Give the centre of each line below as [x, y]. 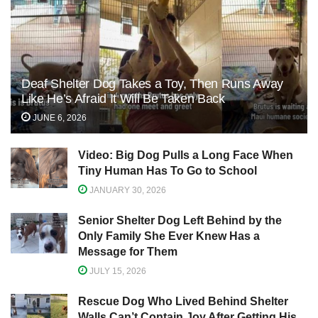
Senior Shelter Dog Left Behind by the [180, 220]
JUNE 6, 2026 [59, 117]
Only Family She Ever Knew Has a [169, 236]
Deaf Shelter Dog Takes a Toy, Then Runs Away [152, 83]
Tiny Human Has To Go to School [168, 170]
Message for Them [128, 251]
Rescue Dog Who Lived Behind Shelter [183, 301]
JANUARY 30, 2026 [127, 190]
